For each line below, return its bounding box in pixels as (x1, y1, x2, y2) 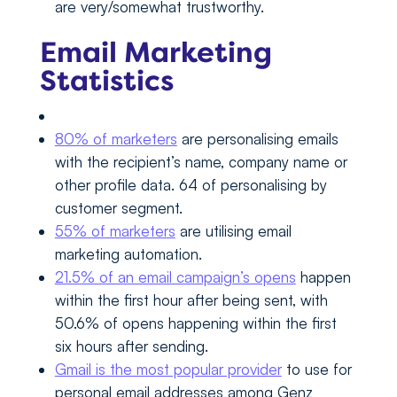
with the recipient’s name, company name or (54, 152, 347, 172)
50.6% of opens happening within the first (54, 314, 337, 333)
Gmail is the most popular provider (54, 360, 282, 379)
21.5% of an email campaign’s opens (54, 268, 296, 287)
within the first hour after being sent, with (54, 291, 328, 310)
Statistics (39, 63, 174, 100)
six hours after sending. (54, 337, 208, 356)
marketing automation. (54, 245, 202, 264)
